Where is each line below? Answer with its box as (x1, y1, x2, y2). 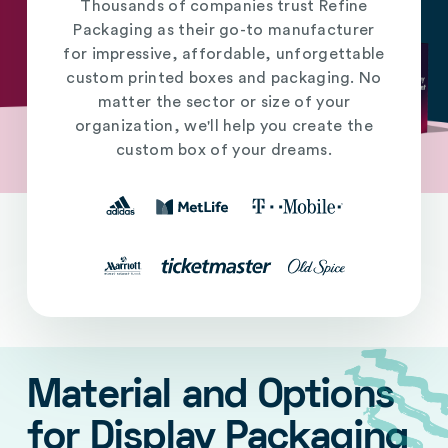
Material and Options (27, 378, 395, 416)
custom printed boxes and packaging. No (66, 69, 382, 86)
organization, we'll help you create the (75, 117, 373, 134)
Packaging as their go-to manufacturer (73, 21, 375, 38)
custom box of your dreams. (116, 141, 332, 158)
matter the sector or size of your (97, 93, 351, 110)
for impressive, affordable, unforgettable (63, 45, 385, 62)
